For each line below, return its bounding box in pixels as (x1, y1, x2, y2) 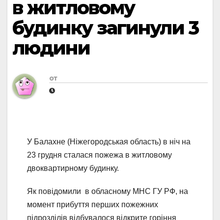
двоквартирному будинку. (27, 164, 119, 173)
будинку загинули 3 (12, 16, 198, 39)
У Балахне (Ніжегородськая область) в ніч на (27, 137, 191, 146)
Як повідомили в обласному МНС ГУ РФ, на (27, 187, 188, 196)
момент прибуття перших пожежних (27, 200, 158, 209)
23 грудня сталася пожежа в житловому (27, 151, 172, 160)
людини (12, 36, 90, 59)
